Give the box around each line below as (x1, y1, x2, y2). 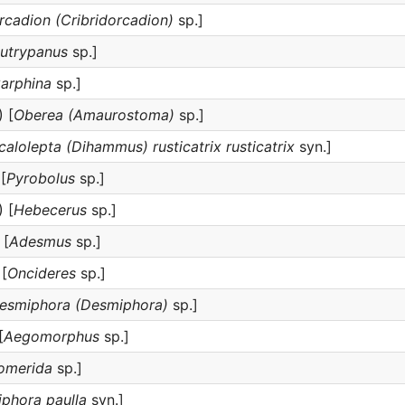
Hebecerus (14, 201, 87, 219)
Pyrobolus (6, 169, 75, 187)
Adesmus (9, 232, 71, 250)
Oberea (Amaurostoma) (14, 106, 174, 124)
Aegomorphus (4, 327, 99, 345)
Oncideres (7, 264, 76, 282)
